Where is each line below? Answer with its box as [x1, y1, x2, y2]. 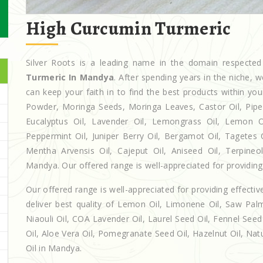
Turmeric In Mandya [26, 71, 114, 83]
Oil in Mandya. [26, 242, 82, 254]
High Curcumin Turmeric [26, 15, 231, 41]
